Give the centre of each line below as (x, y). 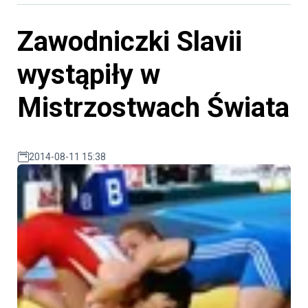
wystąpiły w (89, 75)
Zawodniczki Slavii (130, 42)
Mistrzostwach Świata (153, 108)
